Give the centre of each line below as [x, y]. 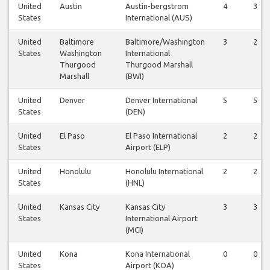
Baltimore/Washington [165, 42]
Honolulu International [164, 171]
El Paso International [161, 136]
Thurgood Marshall [159, 65]
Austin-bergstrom [157, 6]
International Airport [162, 218]
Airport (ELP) [148, 147]
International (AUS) [159, 18]
